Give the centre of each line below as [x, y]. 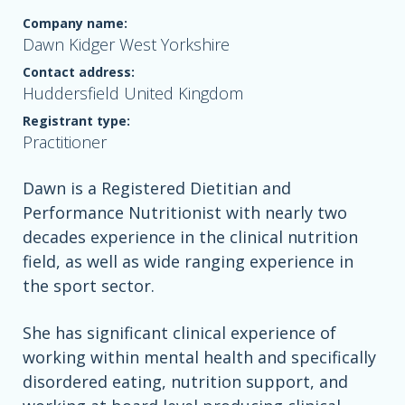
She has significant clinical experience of [179, 333]
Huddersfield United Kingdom [133, 94]
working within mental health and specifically [199, 358]
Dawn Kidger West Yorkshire [126, 45]
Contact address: [79, 72]
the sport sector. [91, 286]
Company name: [75, 24]
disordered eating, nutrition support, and [185, 382]
